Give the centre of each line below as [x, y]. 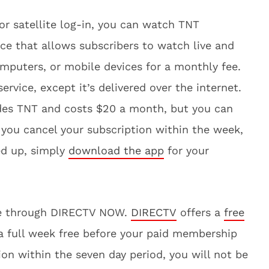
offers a [200, 212]
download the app [116, 150]
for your [186, 150]
